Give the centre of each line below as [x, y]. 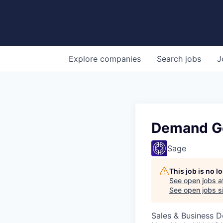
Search [171, 58]
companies [120, 58]
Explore [84, 58]
